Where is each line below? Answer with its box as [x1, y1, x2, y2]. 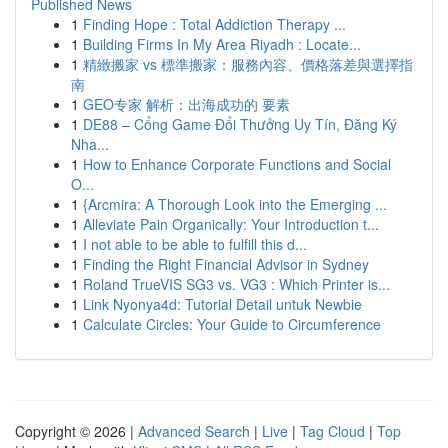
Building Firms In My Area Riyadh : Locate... [83, 34, 361, 54]
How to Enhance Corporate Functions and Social [83, 154, 391, 174]
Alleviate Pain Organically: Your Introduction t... [83, 214, 379, 234]
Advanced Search [138, 421, 250, 441]
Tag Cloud [300, 421, 365, 441]
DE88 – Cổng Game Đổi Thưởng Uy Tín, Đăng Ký [83, 114, 397, 134]
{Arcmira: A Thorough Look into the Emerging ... [83, 194, 387, 214]
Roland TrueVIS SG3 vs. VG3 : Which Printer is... [83, 274, 390, 294]
